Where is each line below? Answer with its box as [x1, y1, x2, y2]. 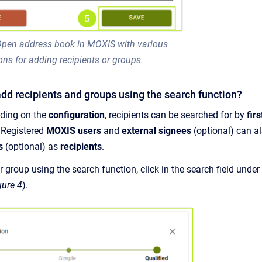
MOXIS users [46, 125, 101, 137]
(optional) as [3, 141, 60, 153]
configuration [49, 109, 105, 121]
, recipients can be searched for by [105, 109, 247, 121]
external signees [122, 125, 194, 137]
